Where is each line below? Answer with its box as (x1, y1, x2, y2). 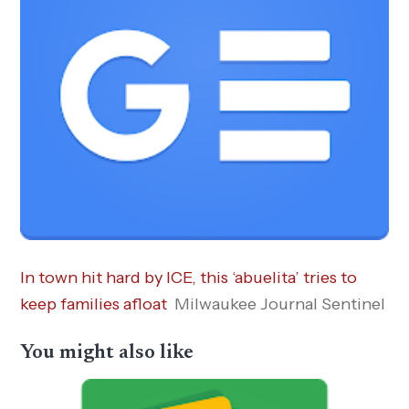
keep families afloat (20, 294, 168, 315)
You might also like (20, 343, 194, 364)
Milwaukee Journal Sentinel (174, 294, 386, 315)
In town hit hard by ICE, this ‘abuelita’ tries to (20, 267, 358, 288)
